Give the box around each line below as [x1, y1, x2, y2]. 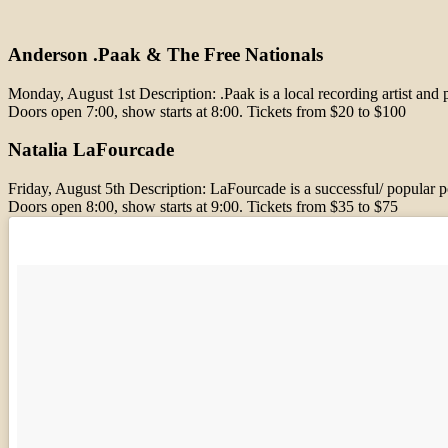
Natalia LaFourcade [8, 139, 174, 161]
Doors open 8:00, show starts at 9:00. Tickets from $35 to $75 [8, 198, 398, 216]
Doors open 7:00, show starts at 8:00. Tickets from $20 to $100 [8, 102, 406, 120]
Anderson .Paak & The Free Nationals [8, 43, 323, 65]
